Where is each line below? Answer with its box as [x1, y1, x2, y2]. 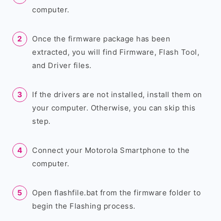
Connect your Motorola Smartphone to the [32, 146, 190, 155]
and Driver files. [32, 61, 92, 70]
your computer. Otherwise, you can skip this [32, 103, 196, 112]
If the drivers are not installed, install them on [32, 90, 202, 99]
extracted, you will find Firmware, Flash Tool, [32, 47, 199, 57]
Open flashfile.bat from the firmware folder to [32, 188, 201, 197]
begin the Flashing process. [32, 201, 136, 211]
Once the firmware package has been [32, 34, 170, 43]
